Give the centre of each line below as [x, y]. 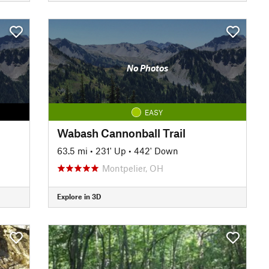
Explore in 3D [79, 196]
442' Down [156, 150]
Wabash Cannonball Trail [121, 133]
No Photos [147, 68]
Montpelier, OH [132, 168]
